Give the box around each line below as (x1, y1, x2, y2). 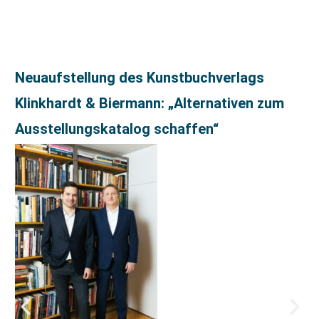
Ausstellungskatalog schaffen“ (15, 120, 219, 138)
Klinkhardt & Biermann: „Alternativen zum (15, 95, 284, 113)
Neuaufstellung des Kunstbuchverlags (15, 69, 264, 87)
